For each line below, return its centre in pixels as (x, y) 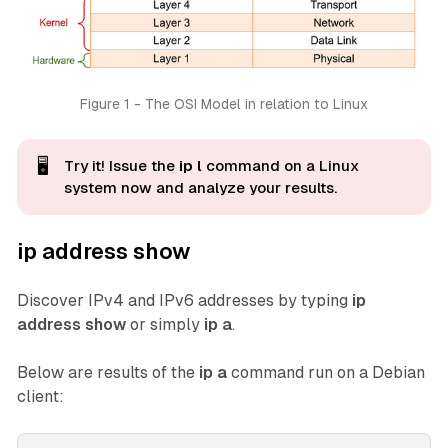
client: (40, 396)
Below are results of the (107, 372)
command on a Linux (280, 165)
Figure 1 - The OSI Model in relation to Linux (224, 103)
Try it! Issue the (121, 165)
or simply (164, 324)
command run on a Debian (325, 372)
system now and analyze (156, 187)
